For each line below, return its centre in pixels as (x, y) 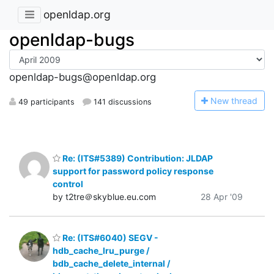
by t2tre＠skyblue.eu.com (104, 196)
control (68, 183)
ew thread (238, 100)
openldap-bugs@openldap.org (83, 77)
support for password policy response (133, 171)
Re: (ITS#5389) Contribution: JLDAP (137, 158)
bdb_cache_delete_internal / (111, 264)
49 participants (45, 102)
